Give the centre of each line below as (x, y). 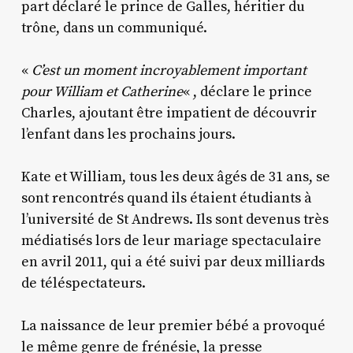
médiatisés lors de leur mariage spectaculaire (171, 240)
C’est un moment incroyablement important (169, 70)
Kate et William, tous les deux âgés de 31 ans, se (175, 176)
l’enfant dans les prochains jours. (128, 134)
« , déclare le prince (247, 91)
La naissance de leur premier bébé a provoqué (173, 325)
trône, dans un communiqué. (114, 28)
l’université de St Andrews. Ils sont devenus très (175, 219)
